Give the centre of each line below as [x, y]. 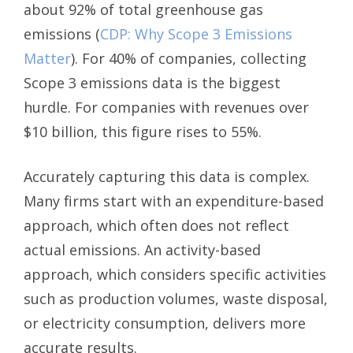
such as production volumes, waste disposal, [176, 298]
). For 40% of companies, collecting [189, 59]
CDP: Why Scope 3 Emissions [196, 34]
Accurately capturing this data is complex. [167, 176]
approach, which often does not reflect [156, 225]
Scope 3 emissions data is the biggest [152, 83]
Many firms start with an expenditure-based [174, 201]
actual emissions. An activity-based [142, 249]
